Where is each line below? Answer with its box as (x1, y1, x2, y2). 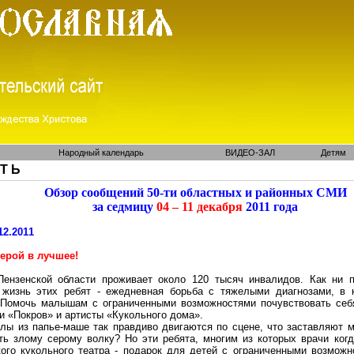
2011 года (243, 200, 298, 213)
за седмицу (92, 200, 153, 213)
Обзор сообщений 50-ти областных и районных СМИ (43, 186, 347, 199)
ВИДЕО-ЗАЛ (225, 148, 275, 157)
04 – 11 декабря (153, 200, 243, 213)
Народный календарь (58, 148, 144, 157)
